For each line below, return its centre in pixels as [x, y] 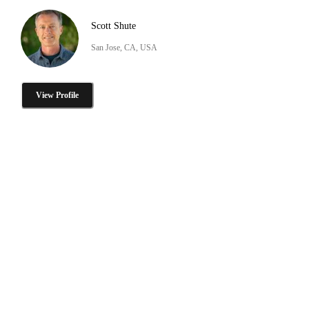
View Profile [57, 95]
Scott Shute [113, 26]
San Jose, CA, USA [124, 47]
